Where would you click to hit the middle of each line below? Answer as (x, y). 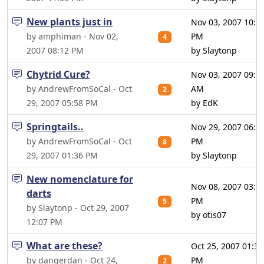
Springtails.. (55, 127)
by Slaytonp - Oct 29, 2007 (78, 208)
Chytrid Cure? (58, 74)
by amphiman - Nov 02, (72, 36)
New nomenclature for (80, 179)
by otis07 (209, 215)
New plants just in (70, 22)
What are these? (65, 246)
